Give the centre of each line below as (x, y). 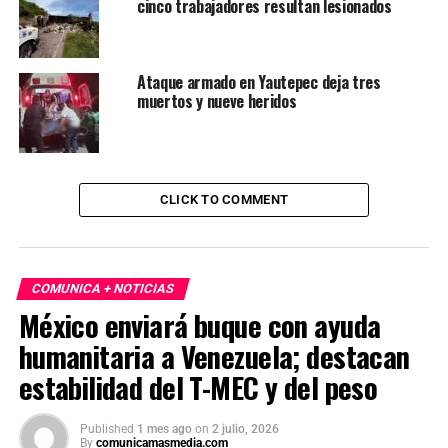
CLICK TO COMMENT (224, 200)
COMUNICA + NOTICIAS (102, 289)
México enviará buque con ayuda (199, 325)
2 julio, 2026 (245, 429)
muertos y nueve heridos (216, 101)
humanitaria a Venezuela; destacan (214, 356)
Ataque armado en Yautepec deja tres (258, 82)
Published (106, 429)
